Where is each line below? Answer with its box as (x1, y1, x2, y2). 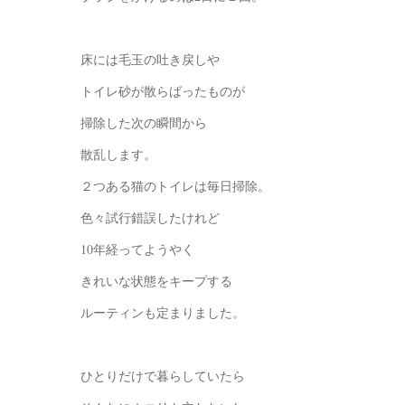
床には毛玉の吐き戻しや (80, 51, 220, 69)
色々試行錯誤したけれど (80, 209, 220, 227)
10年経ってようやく (80, 240, 194, 259)
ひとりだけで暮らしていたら (80, 367, 245, 385)
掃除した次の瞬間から (80, 114, 207, 132)
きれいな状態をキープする (80, 272, 232, 290)
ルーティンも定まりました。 (80, 304, 245, 322)
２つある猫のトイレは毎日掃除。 (80, 177, 270, 195)
